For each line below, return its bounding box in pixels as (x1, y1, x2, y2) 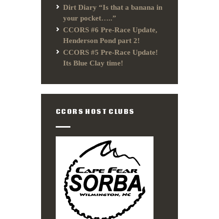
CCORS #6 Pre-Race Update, (63, 26, 157, 34)
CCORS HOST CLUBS (56, 108, 135, 116)
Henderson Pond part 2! (63, 37, 140, 45)
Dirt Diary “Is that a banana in (63, 3, 162, 12)
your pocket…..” (63, 14, 116, 22)
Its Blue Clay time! (63, 59, 123, 67)
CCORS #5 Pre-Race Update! (63, 48, 158, 57)
